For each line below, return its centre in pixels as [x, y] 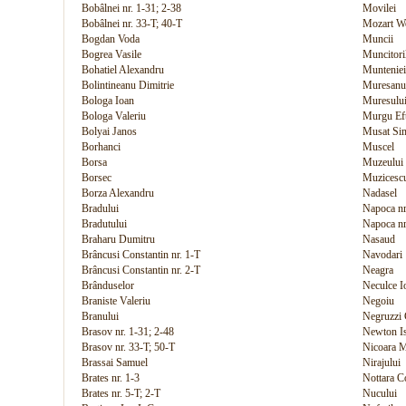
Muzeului [383, 162]
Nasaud [379, 239]
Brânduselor [108, 285]
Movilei [379, 8]
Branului [100, 316]
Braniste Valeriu [116, 301]
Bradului [100, 208]
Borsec [97, 178]
